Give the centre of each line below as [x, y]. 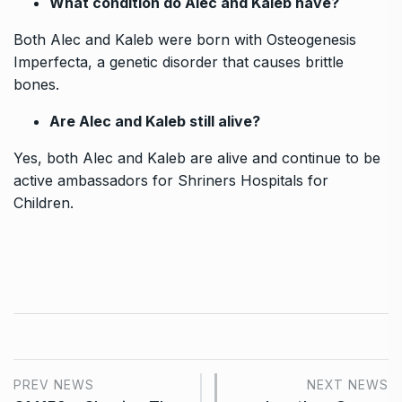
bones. [36, 84]
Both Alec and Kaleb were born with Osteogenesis [185, 39]
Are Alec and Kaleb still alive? [155, 121]
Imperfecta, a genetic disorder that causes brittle [179, 61]
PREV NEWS [54, 384]
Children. [44, 202]
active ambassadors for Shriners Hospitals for [171, 180]
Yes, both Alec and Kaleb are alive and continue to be [197, 157]
